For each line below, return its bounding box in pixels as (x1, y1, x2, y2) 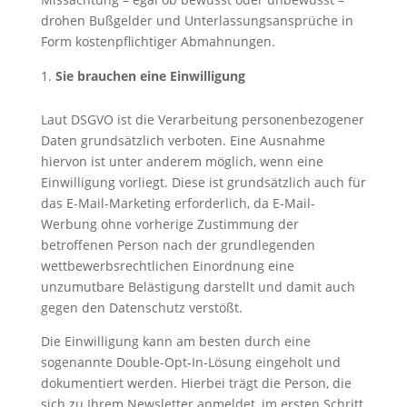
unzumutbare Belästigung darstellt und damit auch (40, 277, 355, 295)
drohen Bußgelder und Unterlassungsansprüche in (40, 11, 353, 29)
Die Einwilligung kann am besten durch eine (40, 332, 311, 350)
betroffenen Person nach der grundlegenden (40, 235, 315, 253)
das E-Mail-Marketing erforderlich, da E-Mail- (40, 194, 315, 212)
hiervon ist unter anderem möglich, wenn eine (40, 152, 323, 170)
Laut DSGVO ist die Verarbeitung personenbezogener (40, 110, 364, 128)
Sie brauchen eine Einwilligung (55, 66, 245, 84)
